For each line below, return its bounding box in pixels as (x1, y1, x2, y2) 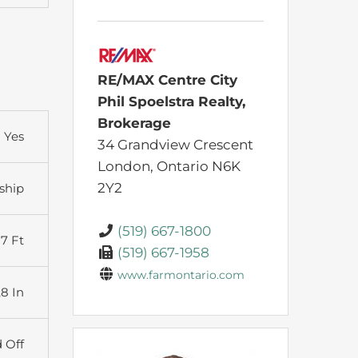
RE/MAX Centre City (97, 72, 237, 89)
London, (97, 158, 157, 175)
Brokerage (97, 115, 171, 132)
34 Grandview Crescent (97, 137, 253, 153)
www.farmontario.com (117, 268, 245, 282)
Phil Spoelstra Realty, (97, 93, 245, 110)
